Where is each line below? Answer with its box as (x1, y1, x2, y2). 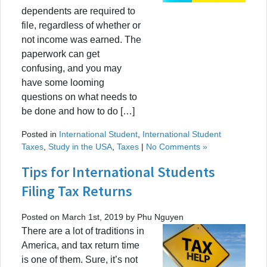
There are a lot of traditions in (21, 225, 144, 236)
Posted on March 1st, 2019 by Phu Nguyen (21, 212, 184, 222)
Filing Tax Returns (21, 181, 132, 200)
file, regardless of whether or (21, 20, 141, 30)
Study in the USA (48, 141, 112, 151)
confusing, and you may (21, 63, 122, 73)
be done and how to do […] (21, 105, 135, 116)
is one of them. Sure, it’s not (21, 254, 138, 265)
